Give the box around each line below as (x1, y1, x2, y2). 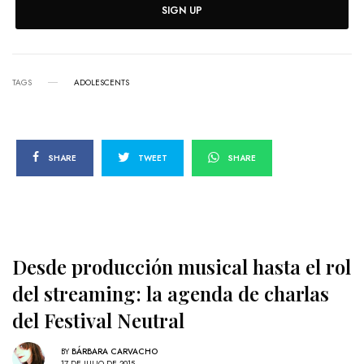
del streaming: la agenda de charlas (12, 279, 329, 306)
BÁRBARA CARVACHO (71, 345, 158, 358)
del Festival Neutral (12, 306, 184, 333)
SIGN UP (162, 2, 202, 18)
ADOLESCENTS (74, 76, 129, 89)
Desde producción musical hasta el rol (12, 253, 351, 279)
